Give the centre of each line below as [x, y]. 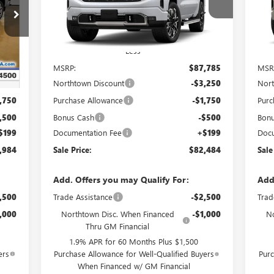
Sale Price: [72, 149]
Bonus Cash [73, 117]
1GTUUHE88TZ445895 [102, 20]
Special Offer [84, 7]
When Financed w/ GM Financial [134, 265]
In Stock [70, 45]
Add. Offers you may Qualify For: [121, 179]
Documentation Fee [87, 132]
